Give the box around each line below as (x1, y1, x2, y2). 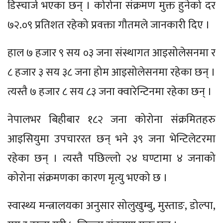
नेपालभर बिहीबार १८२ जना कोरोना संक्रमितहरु (7, 110, 216, 129)
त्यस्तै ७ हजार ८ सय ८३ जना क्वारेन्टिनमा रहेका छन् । (7, 82, 212, 101)
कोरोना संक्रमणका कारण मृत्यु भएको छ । (7, 168, 168, 187)
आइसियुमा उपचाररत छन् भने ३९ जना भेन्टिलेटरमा (7, 129, 216, 148)
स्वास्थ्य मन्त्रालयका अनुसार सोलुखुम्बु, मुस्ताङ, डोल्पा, (7, 196, 216, 215)
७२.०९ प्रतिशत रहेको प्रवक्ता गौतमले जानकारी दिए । (7, 15, 210, 34)
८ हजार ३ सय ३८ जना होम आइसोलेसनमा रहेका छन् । (7, 63, 216, 82)
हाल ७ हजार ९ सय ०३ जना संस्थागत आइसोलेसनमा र (7, 43, 216, 62)
